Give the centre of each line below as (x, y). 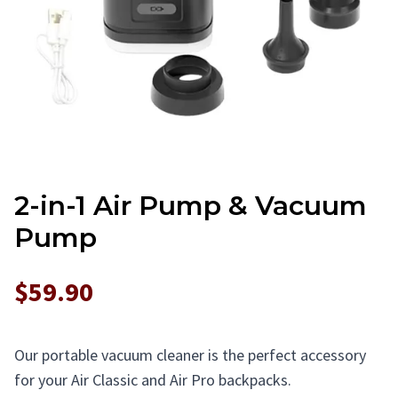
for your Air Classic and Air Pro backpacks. (153, 380)
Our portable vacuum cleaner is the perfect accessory (190, 355)
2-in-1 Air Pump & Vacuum (191, 206)
